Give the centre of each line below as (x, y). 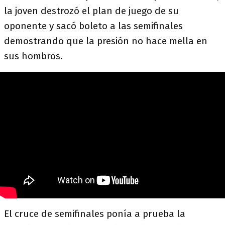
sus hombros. (33, 56)
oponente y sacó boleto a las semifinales (93, 26)
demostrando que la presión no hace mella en (106, 41)
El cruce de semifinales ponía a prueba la (95, 214)
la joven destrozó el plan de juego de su (91, 11)
